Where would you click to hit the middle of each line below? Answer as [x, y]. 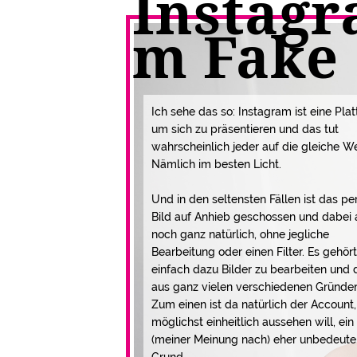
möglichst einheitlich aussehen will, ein [253, 322]
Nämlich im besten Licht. [217, 164]
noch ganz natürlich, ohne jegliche [241, 234]
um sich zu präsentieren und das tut [245, 129]
